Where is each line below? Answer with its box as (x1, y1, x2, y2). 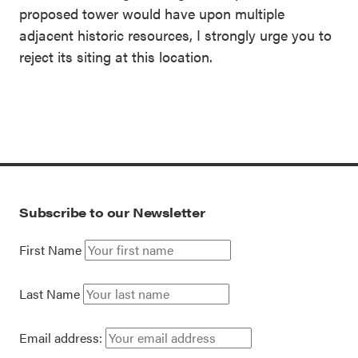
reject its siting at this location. (19, 46, 213, 66)
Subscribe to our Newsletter (19, 203, 205, 221)
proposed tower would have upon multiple (19, 3, 284, 23)
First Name (19, 241, 82, 259)
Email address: (19, 328, 105, 347)
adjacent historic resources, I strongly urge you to (19, 25, 332, 45)
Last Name (19, 284, 80, 303)
